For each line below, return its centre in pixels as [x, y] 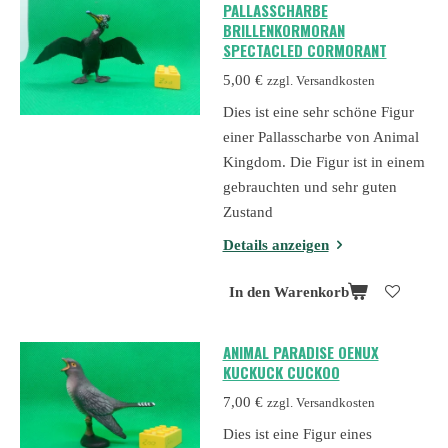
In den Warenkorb [288, 292]
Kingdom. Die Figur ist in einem [323, 162]
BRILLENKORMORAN [283, 30]
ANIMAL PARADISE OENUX [300, 352]
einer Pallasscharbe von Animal [320, 137]
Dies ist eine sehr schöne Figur [318, 112]
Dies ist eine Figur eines [297, 434]
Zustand [247, 212]
